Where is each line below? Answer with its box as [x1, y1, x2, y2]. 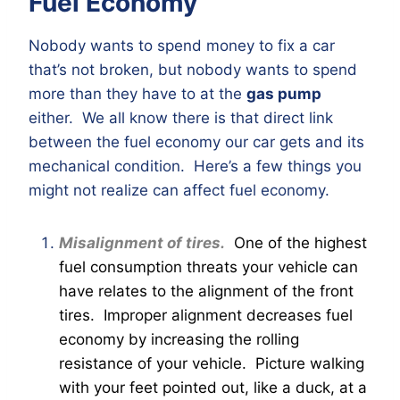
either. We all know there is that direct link [29, 108, 333, 127]
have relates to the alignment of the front [59, 281, 354, 300]
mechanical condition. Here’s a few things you [29, 156, 362, 175]
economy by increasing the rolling [59, 329, 299, 348]
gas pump [246, 84, 321, 103]
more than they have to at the [29, 84, 246, 103]
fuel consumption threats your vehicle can [59, 257, 358, 276]
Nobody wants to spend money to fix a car [29, 36, 335, 54]
